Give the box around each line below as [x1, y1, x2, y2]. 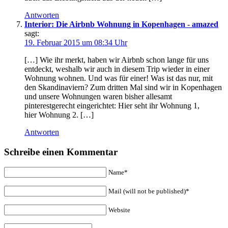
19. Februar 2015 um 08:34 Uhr [24, 38, 127, 47]
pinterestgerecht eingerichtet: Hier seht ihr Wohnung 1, [24, 101, 199, 110]
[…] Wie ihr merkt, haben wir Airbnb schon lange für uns [24, 55, 209, 64]
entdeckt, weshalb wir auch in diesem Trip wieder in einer [24, 64, 210, 73]
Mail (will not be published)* [108, 187, 189, 195]
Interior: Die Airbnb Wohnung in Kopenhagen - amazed [24, 19, 218, 28]
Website [108, 206, 130, 214]
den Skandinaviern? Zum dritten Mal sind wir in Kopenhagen [24, 82, 222, 92]
